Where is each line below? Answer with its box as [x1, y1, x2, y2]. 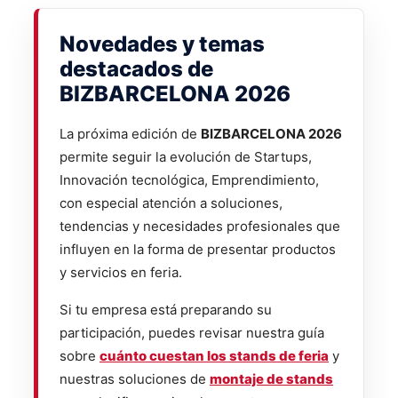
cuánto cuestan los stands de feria [99, 346, 329, 364]
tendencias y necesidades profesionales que [60, 217, 340, 235]
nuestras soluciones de [60, 370, 210, 387]
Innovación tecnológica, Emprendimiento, [60, 171, 319, 188]
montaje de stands [210, 370, 333, 387]
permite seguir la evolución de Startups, [60, 147, 312, 165]
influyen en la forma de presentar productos [60, 240, 336, 258]
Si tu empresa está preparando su [60, 300, 272, 318]
